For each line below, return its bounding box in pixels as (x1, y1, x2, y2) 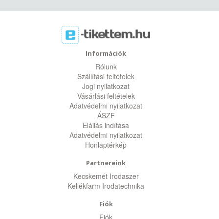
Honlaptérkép (85, 140, 127, 150)
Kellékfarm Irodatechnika (67, 181, 144, 191)
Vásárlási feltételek (77, 91, 135, 101)
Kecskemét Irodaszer (73, 171, 139, 181)
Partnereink (86, 158, 126, 167)
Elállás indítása (83, 120, 129, 130)
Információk (86, 49, 126, 58)
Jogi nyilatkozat (82, 81, 130, 91)
